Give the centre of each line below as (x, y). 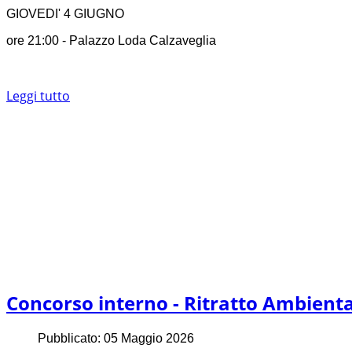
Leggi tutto (38, 96)
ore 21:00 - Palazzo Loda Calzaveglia (111, 41)
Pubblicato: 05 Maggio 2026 (116, 339)
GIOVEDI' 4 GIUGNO (65, 14)
